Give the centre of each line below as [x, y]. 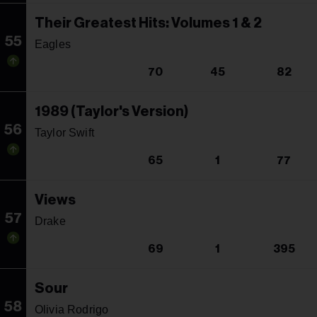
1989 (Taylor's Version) [111, 111]
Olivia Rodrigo [72, 309]
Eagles [53, 44]
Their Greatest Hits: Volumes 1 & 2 [148, 23]
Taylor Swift [64, 132]
